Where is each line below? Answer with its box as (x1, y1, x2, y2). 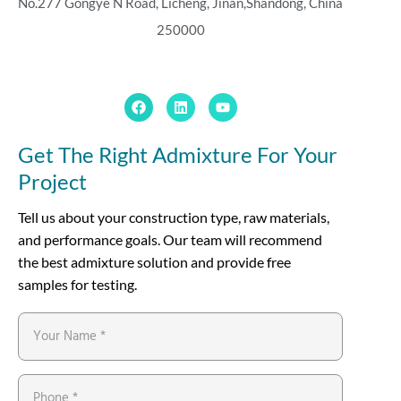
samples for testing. (18, 275, 137, 293)
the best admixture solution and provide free (18, 252, 291, 270)
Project (18, 167, 87, 194)
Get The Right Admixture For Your (18, 141, 337, 167)
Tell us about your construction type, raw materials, (18, 208, 329, 226)
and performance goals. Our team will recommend (18, 230, 322, 248)
